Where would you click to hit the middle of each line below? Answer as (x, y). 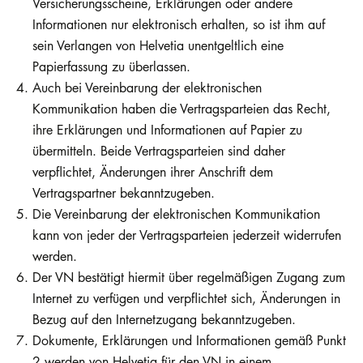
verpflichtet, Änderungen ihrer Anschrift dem (153, 172)
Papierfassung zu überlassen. (111, 67)
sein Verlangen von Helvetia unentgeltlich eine (158, 46)
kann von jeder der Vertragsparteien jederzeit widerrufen (187, 235)
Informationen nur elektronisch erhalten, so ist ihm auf (179, 25)
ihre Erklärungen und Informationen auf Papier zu (167, 130)
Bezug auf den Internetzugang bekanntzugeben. (164, 320)
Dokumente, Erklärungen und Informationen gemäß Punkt (189, 341)
